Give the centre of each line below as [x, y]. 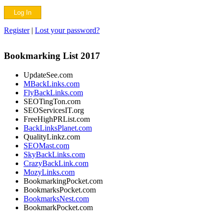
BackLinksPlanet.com [58, 128]
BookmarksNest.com [56, 199]
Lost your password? [67, 30]
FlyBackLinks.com [53, 93]
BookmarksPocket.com [60, 190]
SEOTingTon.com [52, 102]
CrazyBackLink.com [56, 164]
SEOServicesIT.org [54, 110]
